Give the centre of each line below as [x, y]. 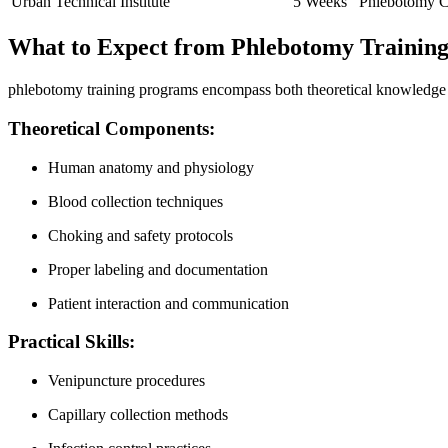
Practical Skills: [71, 342]
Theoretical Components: [111, 128]
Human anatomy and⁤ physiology [151, 167]
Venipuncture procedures [126, 380]
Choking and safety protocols [140, 235]
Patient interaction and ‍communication [168, 303]
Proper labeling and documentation [158, 269]
